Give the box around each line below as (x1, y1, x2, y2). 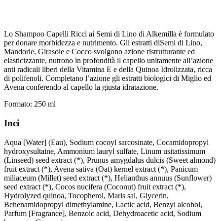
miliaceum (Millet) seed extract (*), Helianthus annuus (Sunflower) (4, 173, 212, 182)
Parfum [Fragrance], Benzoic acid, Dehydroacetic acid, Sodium (4, 209, 201, 218)
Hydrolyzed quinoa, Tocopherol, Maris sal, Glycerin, (4, 191, 169, 200)
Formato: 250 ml (4, 100, 56, 109)
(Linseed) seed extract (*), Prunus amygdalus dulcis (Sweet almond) (4, 155, 216, 164)
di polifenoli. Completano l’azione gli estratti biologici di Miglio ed (4, 74, 211, 83)
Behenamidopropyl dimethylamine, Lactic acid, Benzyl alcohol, (4, 200, 202, 209)
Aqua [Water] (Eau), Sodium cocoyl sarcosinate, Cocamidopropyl (4, 138, 209, 147)
